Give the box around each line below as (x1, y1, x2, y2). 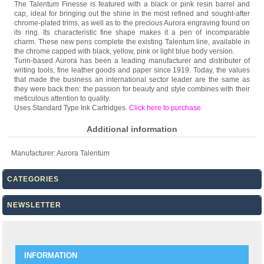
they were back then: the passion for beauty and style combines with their (14, 84, 250, 93)
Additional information (87, 124, 177, 134)
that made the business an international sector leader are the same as (14, 75, 250, 84)
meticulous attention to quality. (14, 94, 111, 103)
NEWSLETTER (7, 200, 62, 209)
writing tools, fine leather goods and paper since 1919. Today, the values (14, 65, 250, 74)
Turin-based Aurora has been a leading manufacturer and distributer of (14, 56, 250, 65)
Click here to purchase (129, 103, 202, 112)
